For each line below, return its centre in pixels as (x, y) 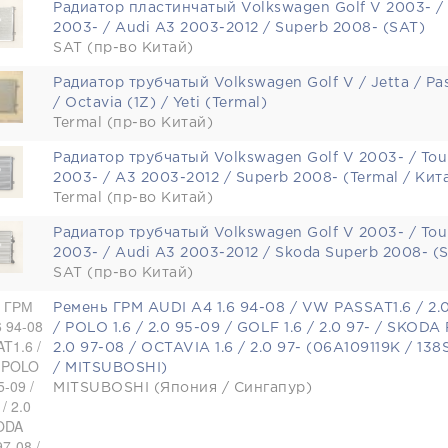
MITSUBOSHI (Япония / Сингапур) (182, 388)
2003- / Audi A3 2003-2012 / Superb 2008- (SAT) (239, 28)
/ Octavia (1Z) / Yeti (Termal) (160, 103)
